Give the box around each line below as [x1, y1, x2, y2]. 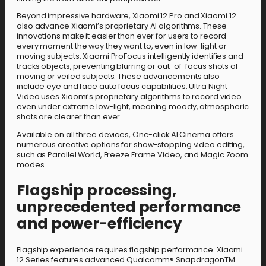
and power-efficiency [17, 213, 182, 234]
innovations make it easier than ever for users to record [17, 31, 227, 42]
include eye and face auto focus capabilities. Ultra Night [17, 81, 228, 92]
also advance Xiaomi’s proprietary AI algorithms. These [17, 21, 227, 31]
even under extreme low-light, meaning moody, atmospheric [17, 102, 249, 112]
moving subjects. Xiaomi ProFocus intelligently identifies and [17, 51, 243, 62]
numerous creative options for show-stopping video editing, [17, 140, 245, 150]
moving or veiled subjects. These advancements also [17, 71, 220, 82]
